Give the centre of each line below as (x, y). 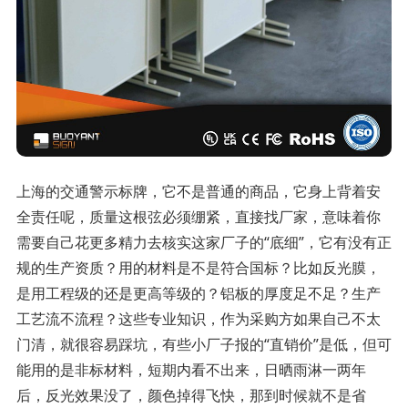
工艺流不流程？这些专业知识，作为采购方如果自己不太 (198, 319)
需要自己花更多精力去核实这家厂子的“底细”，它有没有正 (204, 243)
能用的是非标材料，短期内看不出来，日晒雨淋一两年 (191, 370)
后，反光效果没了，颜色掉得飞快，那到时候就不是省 (191, 396)
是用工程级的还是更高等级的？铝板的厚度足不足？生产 (198, 294)
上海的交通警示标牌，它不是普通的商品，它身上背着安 (198, 192)
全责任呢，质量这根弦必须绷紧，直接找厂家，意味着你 (198, 217)
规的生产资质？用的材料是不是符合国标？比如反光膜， (198, 268)
